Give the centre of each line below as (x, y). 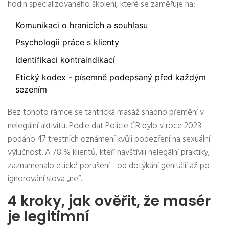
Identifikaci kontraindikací (65, 60)
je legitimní (49, 217)
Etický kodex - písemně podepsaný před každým (111, 77)
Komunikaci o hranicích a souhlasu (82, 25)
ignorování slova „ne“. (45, 179)
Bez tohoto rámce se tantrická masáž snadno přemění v (106, 113)
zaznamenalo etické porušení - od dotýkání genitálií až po (109, 166)
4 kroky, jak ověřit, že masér (109, 201)
